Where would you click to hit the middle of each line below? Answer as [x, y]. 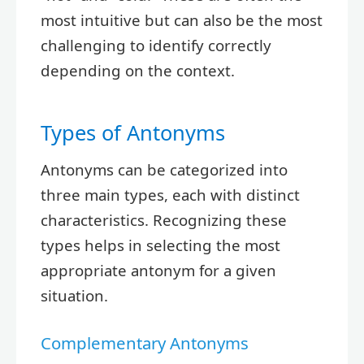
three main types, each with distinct [170, 194]
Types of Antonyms [133, 132]
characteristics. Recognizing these [164, 219]
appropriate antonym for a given [158, 270]
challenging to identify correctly [156, 45]
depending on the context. [138, 70]
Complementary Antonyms [145, 342]
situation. [74, 295]
